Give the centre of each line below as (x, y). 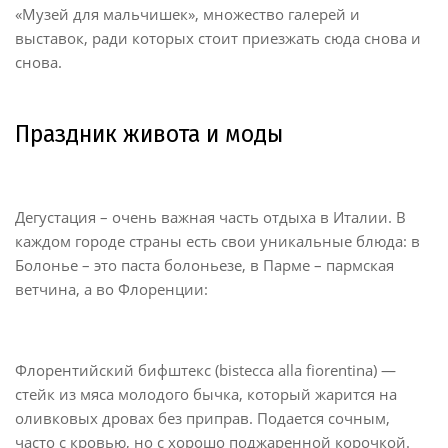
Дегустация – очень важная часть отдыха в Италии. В (210, 216)
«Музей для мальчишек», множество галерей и (187, 13)
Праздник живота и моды (149, 133)
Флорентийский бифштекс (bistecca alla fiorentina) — (205, 369)
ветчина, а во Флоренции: (111, 288)
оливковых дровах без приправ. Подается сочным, (202, 417)
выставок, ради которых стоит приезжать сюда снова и (218, 37)
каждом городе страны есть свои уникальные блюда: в (217, 240)
